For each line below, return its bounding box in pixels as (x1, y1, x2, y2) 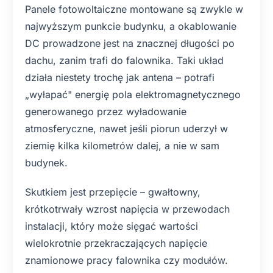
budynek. (25, 157, 68, 169)
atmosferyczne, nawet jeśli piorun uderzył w (25, 122, 228, 135)
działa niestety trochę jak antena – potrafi (25, 71, 214, 83)
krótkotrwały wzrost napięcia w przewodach (25, 203, 230, 215)
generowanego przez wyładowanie (25, 105, 186, 118)
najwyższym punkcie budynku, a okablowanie (25, 20, 236, 32)
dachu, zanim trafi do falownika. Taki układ (25, 54, 224, 66)
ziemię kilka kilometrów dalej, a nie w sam (25, 140, 219, 152)
